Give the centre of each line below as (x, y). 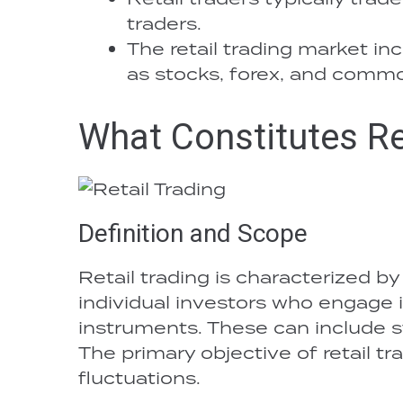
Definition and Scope (193, 233)
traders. (164, 23)
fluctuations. (139, 377)
